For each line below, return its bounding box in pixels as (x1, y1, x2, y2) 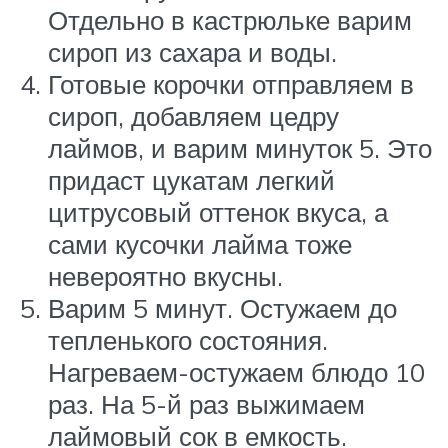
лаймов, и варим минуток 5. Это (48, 132, 432, 165)
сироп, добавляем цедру (48, 100, 339, 133)
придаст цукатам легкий (48, 164, 335, 197)
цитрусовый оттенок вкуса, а (48, 196, 388, 229)
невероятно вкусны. (48, 260, 283, 293)
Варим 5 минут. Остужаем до (48, 292, 397, 325)
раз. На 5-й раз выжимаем (48, 388, 365, 421)
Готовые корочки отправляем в (48, 68, 414, 101)
